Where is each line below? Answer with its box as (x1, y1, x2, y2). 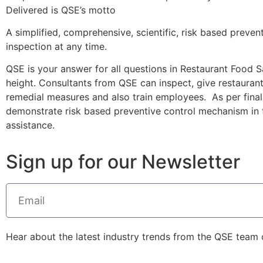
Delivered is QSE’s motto (6, 4, 116, 16)
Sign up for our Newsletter (6, 150, 240, 173)
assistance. (6, 119, 55, 131)
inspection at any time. (6, 40, 107, 52)
